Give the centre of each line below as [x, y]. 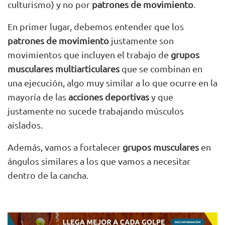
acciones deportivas [109, 96]
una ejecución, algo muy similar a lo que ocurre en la [113, 82]
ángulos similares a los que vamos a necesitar [99, 161]
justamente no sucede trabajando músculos [96, 110]
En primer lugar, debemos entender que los [96, 26]
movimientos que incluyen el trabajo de [89, 54]
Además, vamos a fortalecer [65, 147]
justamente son [141, 40]
